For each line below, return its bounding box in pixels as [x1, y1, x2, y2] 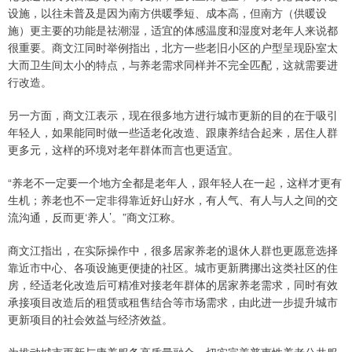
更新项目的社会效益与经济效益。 [8, 311, 173, 328]
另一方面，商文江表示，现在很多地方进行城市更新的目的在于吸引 [8, 107, 338, 123]
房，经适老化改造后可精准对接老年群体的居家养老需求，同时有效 [8, 277, 338, 293]
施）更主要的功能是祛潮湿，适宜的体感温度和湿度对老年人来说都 [8, 22, 338, 38]
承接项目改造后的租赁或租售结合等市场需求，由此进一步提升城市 [8, 294, 338, 310]
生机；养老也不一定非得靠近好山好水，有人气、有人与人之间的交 [8, 192, 338, 208]
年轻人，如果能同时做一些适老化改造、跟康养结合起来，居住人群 [8, 124, 338, 141]
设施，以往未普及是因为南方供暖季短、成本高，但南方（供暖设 [8, 5, 327, 21]
